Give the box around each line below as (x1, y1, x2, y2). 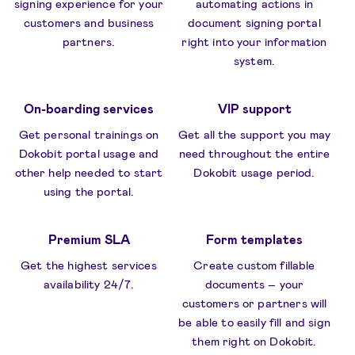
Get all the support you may (177, 127, 331, 142)
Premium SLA (48, 231, 130, 247)
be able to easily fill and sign (178, 315, 330, 330)
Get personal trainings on (18, 127, 159, 142)
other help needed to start (14, 165, 163, 180)
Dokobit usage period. (193, 165, 315, 180)
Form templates (206, 231, 303, 247)
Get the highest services (21, 258, 157, 273)
